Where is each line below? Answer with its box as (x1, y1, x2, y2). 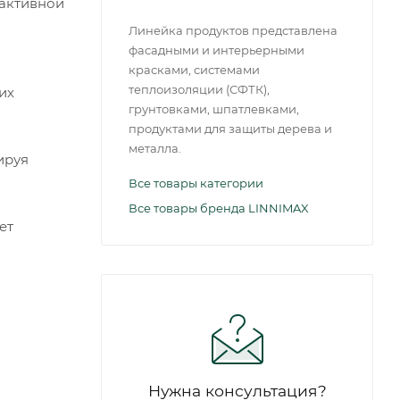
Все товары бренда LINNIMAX (129, 200, 309, 215)
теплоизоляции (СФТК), (129, 81, 270, 96)
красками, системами (129, 62, 260, 77)
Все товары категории (129, 175, 263, 190)
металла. (129, 140, 181, 155)
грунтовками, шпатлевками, (129, 101, 299, 116)
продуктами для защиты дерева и (129, 121, 332, 136)
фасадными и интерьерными (129, 42, 304, 57)
